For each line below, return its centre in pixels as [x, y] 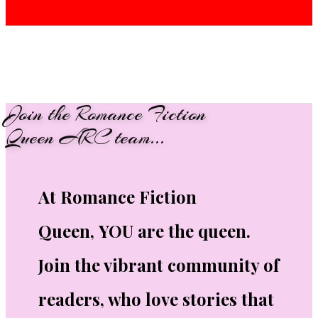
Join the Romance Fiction [106, 114]
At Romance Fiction [117, 197]
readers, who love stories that [156, 299]
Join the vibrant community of [159, 265]
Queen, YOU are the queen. [144, 231]
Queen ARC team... [86, 138]
